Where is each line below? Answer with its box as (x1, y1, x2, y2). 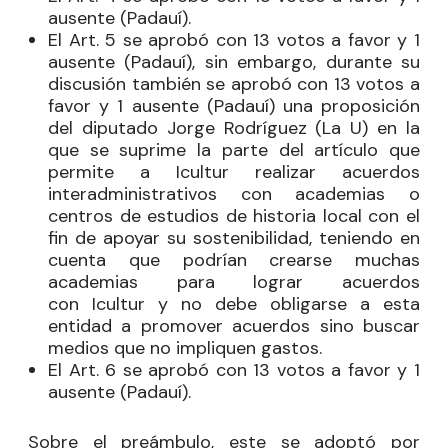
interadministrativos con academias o (48, 181, 420, 206)
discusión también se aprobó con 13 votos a (48, 71, 420, 96)
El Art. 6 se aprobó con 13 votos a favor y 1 (48, 357, 420, 382)
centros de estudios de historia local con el (48, 203, 420, 228)
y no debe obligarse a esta (145, 291, 420, 316)
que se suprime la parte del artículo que (48, 137, 420, 162)
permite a (48, 159, 176, 184)
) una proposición (268, 93, 421, 118)
